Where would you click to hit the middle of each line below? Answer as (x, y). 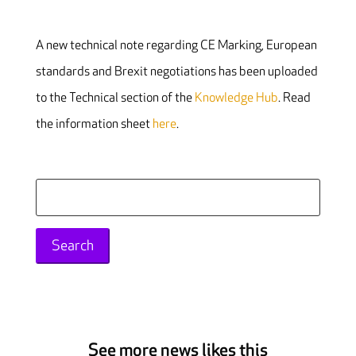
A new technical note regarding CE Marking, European (176, 46)
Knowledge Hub (236, 99)
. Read (294, 99)
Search (53, 192)
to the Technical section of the (115, 99)
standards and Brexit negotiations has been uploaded (176, 72)
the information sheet (94, 125)
